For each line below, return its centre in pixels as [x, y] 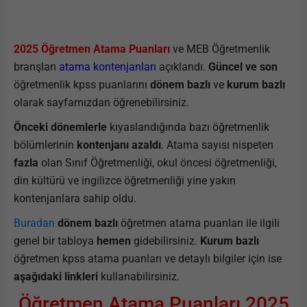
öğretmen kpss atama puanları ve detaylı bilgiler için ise [148, 259]
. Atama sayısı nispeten [217, 145]
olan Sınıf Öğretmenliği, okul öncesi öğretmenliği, [158, 163]
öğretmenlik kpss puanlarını [82, 85]
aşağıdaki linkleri [56, 277]
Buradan [36, 223]
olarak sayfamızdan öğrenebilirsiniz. [101, 102]
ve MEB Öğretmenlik [220, 49]
